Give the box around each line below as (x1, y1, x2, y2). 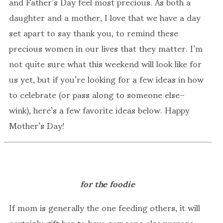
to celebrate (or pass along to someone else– (9, 81, 185, 108)
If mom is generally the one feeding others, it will (9, 194, 200, 221)
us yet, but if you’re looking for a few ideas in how (9, 66, 204, 92)
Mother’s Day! (9, 112, 64, 138)
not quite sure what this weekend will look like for (9, 50, 202, 77)
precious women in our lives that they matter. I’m (9, 35, 203, 61)
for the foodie (80, 170, 135, 196)
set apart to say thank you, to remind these (9, 19, 178, 46)
